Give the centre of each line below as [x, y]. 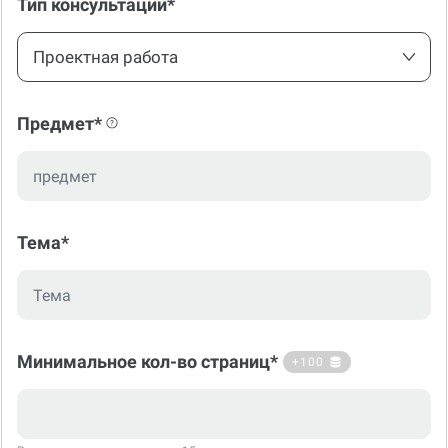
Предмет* [59, 124]
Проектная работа [105, 57]
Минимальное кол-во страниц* [147, 362]
